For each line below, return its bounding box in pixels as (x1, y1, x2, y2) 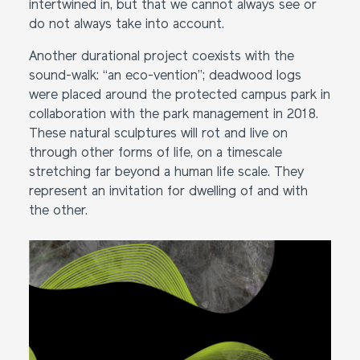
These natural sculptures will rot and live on (29, 128, 288, 141)
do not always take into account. (29, 18, 224, 31)
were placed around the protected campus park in (29, 89, 330, 102)
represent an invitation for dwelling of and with (29, 186, 308, 198)
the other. (29, 205, 88, 218)
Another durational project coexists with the (29, 51, 294, 63)
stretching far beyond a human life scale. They (29, 166, 304, 179)
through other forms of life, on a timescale (29, 147, 282, 160)
